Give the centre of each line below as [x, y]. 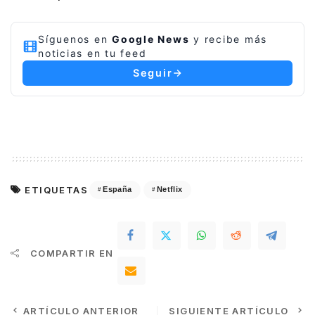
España [117, 189]
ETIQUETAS [57, 189]
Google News [151, 39]
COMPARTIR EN [72, 253]
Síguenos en [75, 39]
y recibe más [228, 39]
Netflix [169, 189]
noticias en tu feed [92, 53]
